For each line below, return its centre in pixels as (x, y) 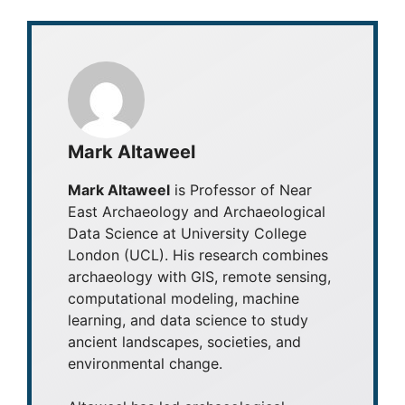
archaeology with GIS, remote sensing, (199, 277)
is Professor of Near (241, 190)
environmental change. (145, 364)
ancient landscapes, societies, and (184, 342)
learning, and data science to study (188, 320)
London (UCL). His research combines (198, 255)
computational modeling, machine (184, 299)
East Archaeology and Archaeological (197, 212)
